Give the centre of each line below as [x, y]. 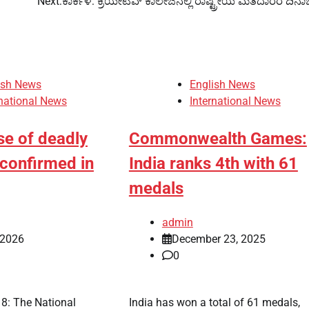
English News [222, 85]
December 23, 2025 [218, 239]
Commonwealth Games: [218, 139]
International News [235, 101]
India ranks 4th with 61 [213, 164]
